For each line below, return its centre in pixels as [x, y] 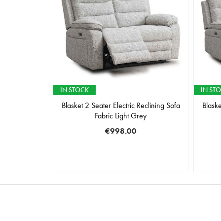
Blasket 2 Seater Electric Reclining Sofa [121, 106]
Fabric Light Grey [121, 116]
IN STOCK [75, 90]
